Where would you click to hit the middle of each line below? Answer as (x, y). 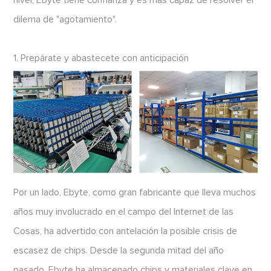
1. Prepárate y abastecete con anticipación (101, 58)
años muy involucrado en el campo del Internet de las (124, 211)
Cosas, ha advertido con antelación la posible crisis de (126, 231)
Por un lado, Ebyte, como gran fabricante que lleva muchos (135, 192)
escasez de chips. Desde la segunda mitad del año (119, 250)
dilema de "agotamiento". (65, 19)
